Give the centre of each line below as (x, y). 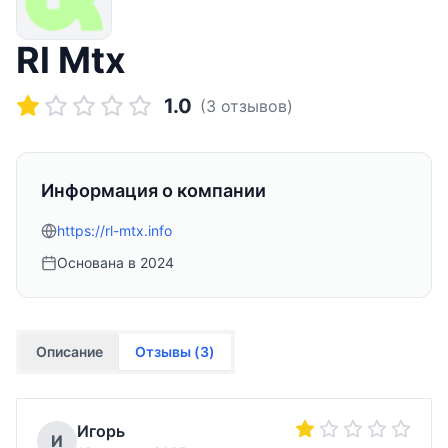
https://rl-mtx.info (114, 230)
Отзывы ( (167, 351)
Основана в (98, 262)
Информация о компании (153, 190)
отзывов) (254, 106)
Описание (69, 351)
